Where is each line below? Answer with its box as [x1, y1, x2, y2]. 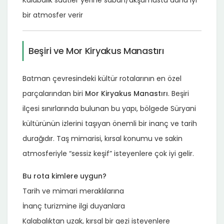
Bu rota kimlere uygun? [22, 170, 106, 181]
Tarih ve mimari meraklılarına [22, 185, 124, 196]
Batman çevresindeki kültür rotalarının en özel [22, 73, 181, 83]
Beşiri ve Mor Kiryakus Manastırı [28, 44, 164, 57]
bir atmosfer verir [22, 9, 83, 20]
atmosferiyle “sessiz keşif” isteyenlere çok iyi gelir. [22, 148, 194, 158]
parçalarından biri [22, 88, 85, 98]
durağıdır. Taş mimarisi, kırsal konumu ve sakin [22, 133, 182, 143]
